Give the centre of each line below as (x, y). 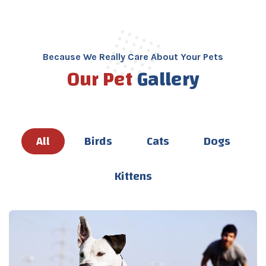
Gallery (166, 80)
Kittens (133, 176)
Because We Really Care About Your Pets (133, 57)
